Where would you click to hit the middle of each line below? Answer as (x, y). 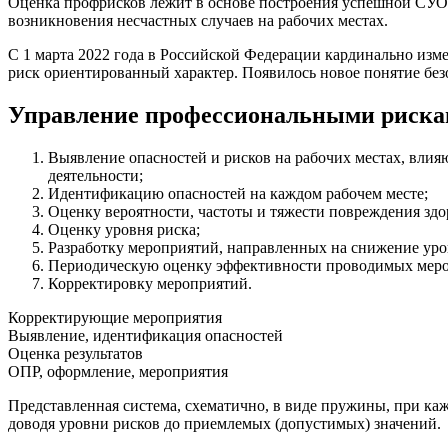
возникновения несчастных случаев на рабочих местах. (198, 20)
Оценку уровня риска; (124, 229)
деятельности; (95, 175)
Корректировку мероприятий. (150, 283)
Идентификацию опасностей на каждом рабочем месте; (238, 193)
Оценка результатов (75, 353)
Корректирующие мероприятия (115, 317)
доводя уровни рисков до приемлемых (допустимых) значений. (224, 423)
